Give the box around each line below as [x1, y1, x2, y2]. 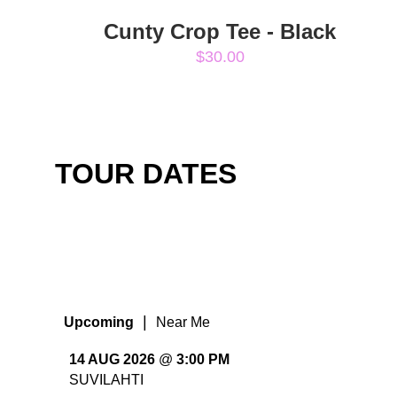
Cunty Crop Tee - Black [104, 19, 336, 43]
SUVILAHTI [69, 371, 144, 387]
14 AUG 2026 [69, 352, 155, 368]
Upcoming [64, 314, 134, 330]
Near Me [156, 314, 210, 330]
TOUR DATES [55, 157, 237, 190]
